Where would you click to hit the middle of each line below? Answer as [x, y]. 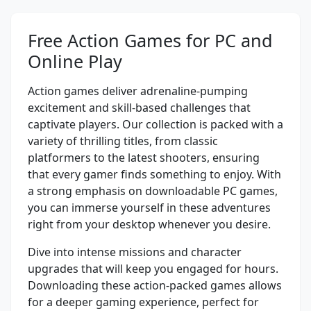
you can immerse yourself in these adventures [149, 208]
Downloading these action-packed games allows [155, 286]
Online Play [75, 61]
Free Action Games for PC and [150, 41]
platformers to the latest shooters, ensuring [144, 158]
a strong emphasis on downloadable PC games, [153, 191]
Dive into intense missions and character [135, 252]
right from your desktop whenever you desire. [149, 225]
